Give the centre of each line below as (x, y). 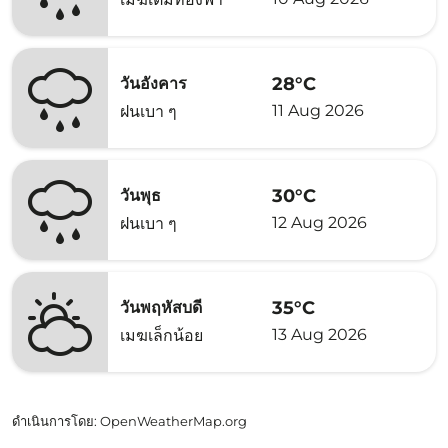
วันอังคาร (153, 83)
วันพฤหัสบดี (161, 307)
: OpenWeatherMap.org (170, 421)
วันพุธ (140, 195)
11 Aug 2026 (318, 110)
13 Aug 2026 (319, 334)
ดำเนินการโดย (53, 421)
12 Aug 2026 (319, 222)
